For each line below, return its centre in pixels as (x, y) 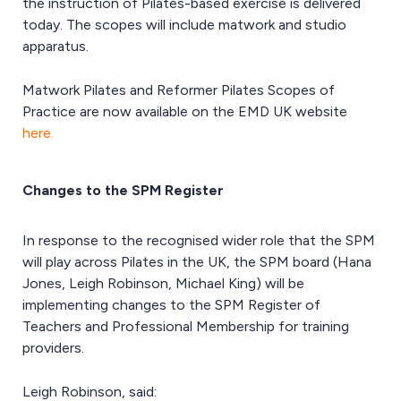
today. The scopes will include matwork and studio (184, 25)
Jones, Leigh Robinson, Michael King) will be (163, 283)
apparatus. (55, 46)
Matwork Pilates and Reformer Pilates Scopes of (179, 90)
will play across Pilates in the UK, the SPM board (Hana (197, 262)
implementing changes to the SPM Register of (171, 305)
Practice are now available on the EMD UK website (185, 111)
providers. (53, 348)
